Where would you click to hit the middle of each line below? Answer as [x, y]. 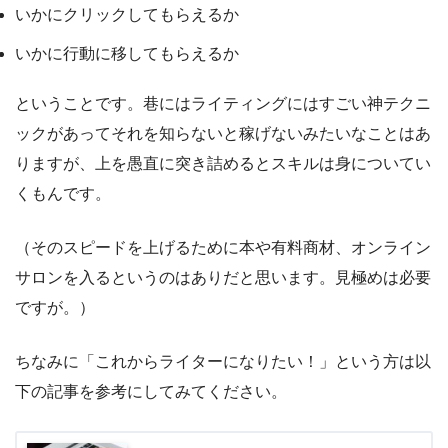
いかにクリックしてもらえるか [127, 15]
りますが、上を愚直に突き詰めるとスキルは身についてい [223, 164]
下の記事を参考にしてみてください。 [151, 392]
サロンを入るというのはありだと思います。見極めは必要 [223, 278]
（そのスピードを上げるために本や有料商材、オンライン [223, 248]
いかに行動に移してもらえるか [127, 54]
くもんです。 [63, 194]
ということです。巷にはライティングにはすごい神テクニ [223, 104]
